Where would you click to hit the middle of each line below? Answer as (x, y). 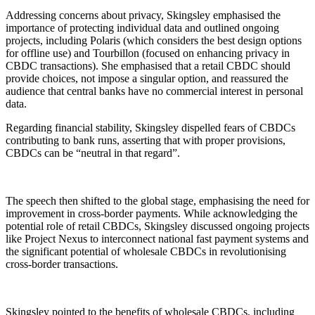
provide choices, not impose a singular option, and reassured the (147, 78)
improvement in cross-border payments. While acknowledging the (152, 213)
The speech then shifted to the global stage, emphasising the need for (157, 200)
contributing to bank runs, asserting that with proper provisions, (146, 140)
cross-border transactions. (63, 264)
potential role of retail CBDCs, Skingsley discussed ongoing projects (157, 226)
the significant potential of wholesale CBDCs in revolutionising (146, 251)
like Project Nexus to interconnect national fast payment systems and (157, 238)
